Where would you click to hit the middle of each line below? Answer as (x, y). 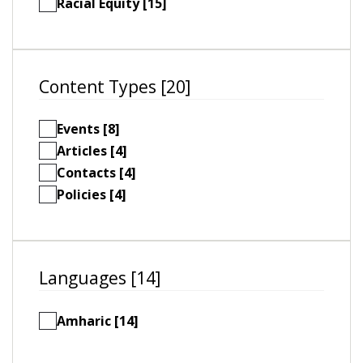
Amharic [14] (98, 320)
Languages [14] (100, 278)
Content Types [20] (115, 86)
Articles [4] (92, 151)
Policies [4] (92, 195)
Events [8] (88, 129)
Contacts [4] (96, 173)
